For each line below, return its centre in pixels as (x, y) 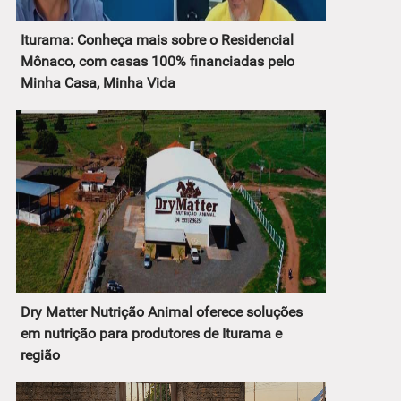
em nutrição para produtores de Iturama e (151, 333)
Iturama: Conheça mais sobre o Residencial (157, 39)
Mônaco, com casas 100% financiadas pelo (158, 61)
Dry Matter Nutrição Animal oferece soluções (162, 311)
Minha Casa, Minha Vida (98, 82)
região (40, 354)
